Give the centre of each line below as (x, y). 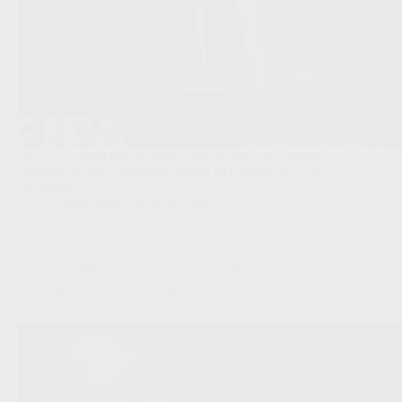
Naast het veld (169, 204)
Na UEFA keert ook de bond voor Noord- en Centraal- (173, 155)
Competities (87, 204)
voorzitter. (46, 188)
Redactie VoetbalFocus (140, 294)
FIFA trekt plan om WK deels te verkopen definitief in (171, 265)
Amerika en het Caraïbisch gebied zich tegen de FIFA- (172, 171)
